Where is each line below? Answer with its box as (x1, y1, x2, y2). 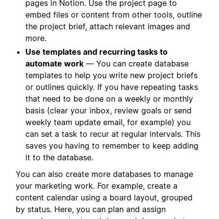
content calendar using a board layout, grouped (16, 192, 193, 202)
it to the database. (25, 152, 93, 162)
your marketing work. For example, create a (16, 180, 177, 191)
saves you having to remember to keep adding (25, 140, 198, 151)
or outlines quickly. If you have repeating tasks (25, 82, 198, 92)
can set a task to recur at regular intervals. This (25, 129, 200, 139)
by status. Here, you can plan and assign (16, 204, 166, 214)
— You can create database (84, 58, 189, 68)
